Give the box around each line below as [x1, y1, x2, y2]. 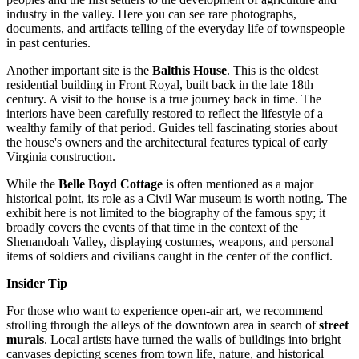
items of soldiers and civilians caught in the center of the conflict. [6, 248, 333, 263]
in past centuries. [6, 35, 91, 50]
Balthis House [152, 63, 227, 77]
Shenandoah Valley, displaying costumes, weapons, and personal [6, 234, 333, 248]
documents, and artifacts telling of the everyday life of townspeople [6, 21, 345, 35]
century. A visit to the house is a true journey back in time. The [6, 91, 321, 106]
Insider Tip [6, 276, 67, 290]
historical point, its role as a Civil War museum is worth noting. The [6, 191, 347, 205]
